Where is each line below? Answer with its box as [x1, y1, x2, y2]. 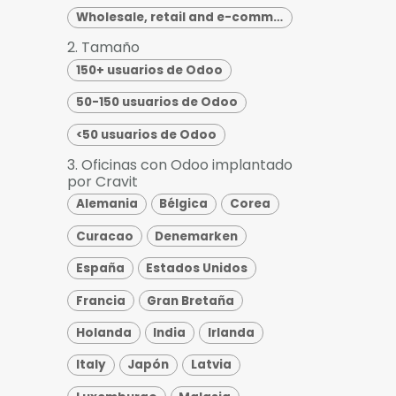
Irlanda [207, 324, 255, 341]
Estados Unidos [146, 260, 248, 278]
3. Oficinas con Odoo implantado [67, 154, 293, 175]
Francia [75, 292, 126, 309]
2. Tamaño [67, 37, 140, 58]
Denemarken [155, 227, 239, 245]
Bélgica [159, 195, 209, 213]
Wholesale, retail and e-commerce [272, 9, 283, 27]
